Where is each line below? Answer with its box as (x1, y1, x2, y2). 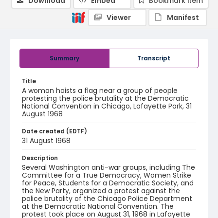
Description (22, 154, 58, 162)
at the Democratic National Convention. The (22, 201, 174, 211)
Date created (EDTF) (22, 127, 87, 135)
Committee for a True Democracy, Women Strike (22, 170, 191, 180)
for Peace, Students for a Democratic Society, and (22, 178, 194, 188)
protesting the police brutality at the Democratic (22, 93, 189, 103)
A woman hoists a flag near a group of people (22, 86, 178, 95)
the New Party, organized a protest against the (22, 186, 180, 196)
